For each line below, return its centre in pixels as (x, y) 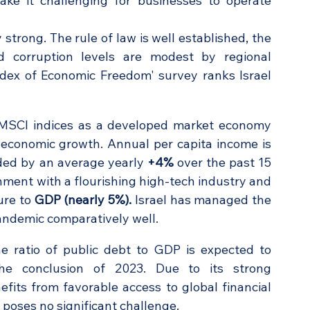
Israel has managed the (202, 199)
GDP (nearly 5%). (83, 199)
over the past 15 (222, 162)
